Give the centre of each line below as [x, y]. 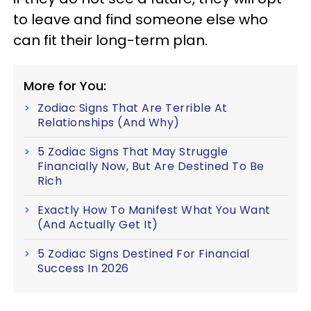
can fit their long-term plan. [110, 40]
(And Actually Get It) [98, 224]
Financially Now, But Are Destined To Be [151, 166]
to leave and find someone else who [141, 19]
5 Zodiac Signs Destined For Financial [144, 253]
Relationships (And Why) [109, 122]
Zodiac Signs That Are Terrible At [133, 108]
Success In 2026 [83, 268]
